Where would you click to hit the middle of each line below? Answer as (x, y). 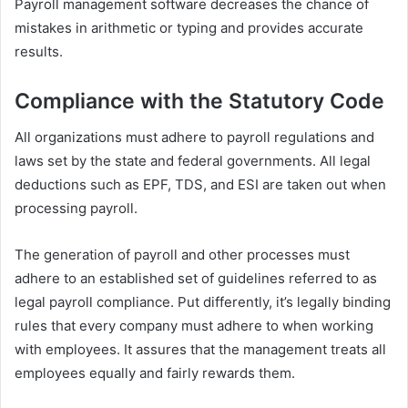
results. (39, 51)
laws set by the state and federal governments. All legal (193, 161)
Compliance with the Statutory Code (199, 101)
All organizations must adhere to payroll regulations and (194, 137)
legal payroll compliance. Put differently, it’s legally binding (203, 302)
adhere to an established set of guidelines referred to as (196, 278)
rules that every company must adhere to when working (194, 326)
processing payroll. (76, 208)
